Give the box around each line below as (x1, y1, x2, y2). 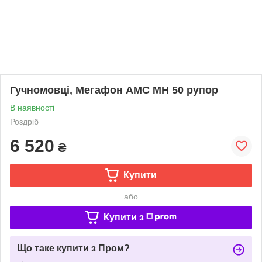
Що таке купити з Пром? (17, 243, 130, 253)
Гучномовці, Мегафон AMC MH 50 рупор (10, 84, 218, 96)
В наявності (10, 102, 54, 112)
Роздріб (10, 116, 39, 126)
